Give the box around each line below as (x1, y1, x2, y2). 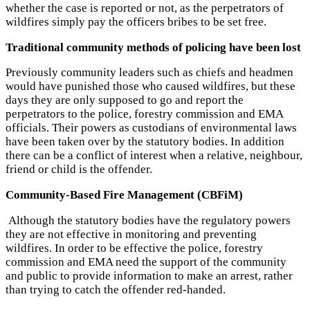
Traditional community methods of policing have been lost (6, 40, 301, 54)
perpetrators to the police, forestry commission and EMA (6, 107, 283, 121)
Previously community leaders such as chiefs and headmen (6, 66, 293, 80)
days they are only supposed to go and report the (6, 93, 244, 107)
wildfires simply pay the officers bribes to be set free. (6, 15, 266, 28)
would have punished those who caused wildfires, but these (6, 80, 295, 93)
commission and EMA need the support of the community (6, 255, 286, 268)
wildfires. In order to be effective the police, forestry (6, 241, 263, 255)
